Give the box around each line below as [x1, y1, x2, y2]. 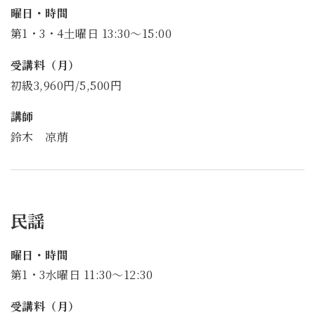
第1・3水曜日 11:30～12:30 [11, 266, 153, 283]
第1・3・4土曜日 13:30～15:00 [11, 25, 172, 41]
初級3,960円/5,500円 [11, 77, 122, 94]
